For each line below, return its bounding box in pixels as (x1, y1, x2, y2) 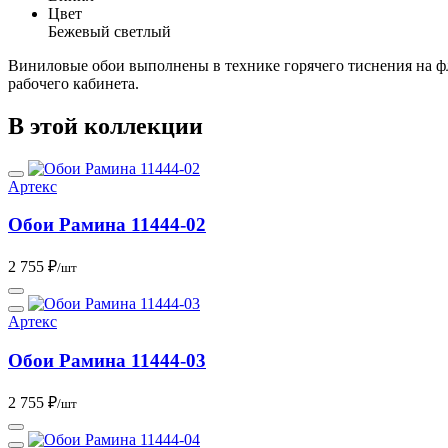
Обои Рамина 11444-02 (8, 214, 206, 236)
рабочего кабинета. (8, 74, 139, 92)
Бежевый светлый (48, 22, 171, 40)
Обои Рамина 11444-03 (8, 349, 206, 371)
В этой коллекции (8, 112, 203, 139)
